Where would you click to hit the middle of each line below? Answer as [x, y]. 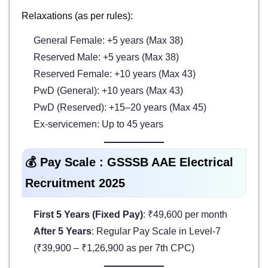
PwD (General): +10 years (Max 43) [108, 91]
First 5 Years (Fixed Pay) [88, 215]
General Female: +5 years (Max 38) [108, 41]
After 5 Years [63, 232]
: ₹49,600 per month [185, 215]
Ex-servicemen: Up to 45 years [98, 124]
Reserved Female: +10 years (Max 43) [115, 74]
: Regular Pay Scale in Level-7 [156, 232]
